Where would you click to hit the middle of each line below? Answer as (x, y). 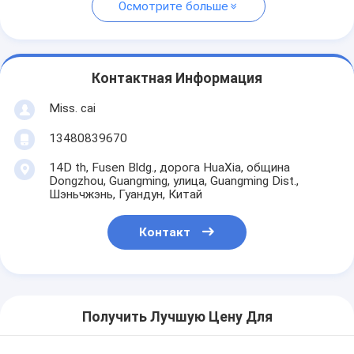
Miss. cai (72, 108)
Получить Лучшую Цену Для (177, 317)
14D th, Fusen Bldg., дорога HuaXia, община (169, 167)
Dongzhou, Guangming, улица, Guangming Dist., (173, 181)
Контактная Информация (177, 79)
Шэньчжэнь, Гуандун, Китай (125, 194)
